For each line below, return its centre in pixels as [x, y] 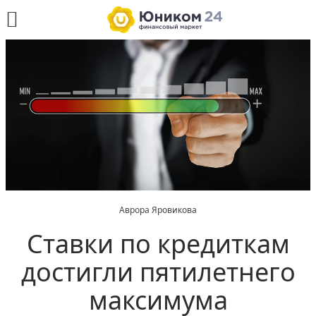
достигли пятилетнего [158, 272]
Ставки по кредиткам [158, 244]
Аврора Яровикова [158, 210]
